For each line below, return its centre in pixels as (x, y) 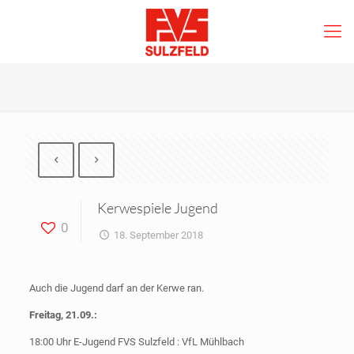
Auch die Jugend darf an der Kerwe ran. (116, 288)
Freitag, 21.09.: (63, 315)
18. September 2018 (159, 235)
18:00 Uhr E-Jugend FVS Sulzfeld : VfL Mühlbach (136, 342)
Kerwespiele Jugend (158, 208)
